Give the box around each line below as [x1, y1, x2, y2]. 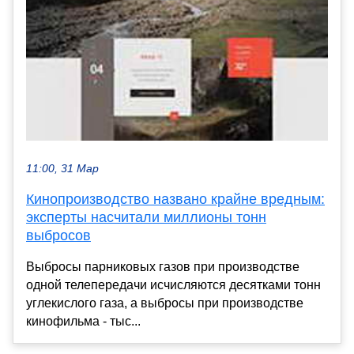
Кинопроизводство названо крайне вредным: [26, 190, 325, 207]
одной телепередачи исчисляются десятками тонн [26, 277, 321, 292]
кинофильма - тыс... [26, 314, 141, 328]
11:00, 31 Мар [26, 162, 99, 175]
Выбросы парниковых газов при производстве [26, 259, 299, 273]
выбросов [26, 227, 91, 243]
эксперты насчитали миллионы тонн [26, 209, 266, 225]
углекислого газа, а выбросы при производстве [26, 296, 303, 310]
